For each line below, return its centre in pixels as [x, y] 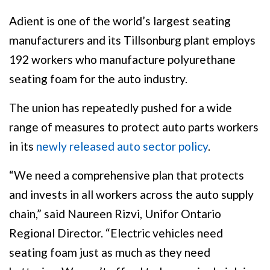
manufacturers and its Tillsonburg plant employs [132, 40]
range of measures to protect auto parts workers [134, 127]
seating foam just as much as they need [110, 252]
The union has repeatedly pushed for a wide [121, 107]
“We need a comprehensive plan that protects [127, 175]
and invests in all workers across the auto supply [131, 194]
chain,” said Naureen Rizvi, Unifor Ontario [115, 213]
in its [23, 146]
